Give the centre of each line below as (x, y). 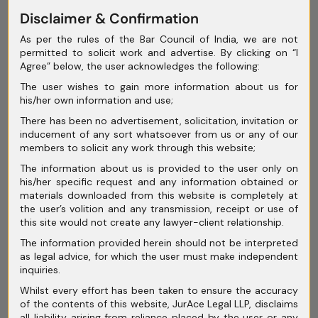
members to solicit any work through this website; (138, 147)
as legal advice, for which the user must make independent (159, 256)
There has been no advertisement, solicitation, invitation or (159, 120)
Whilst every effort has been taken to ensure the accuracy (159, 290)
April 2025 (75, 45)
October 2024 (87, 207)
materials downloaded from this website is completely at (159, 195)
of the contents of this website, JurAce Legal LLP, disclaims (159, 303)
